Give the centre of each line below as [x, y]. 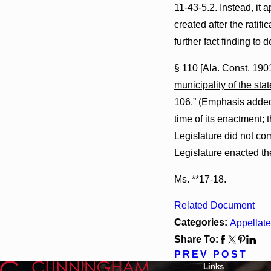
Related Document [214, 206]
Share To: [196, 240]
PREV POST [211, 255]
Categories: [202, 223]
